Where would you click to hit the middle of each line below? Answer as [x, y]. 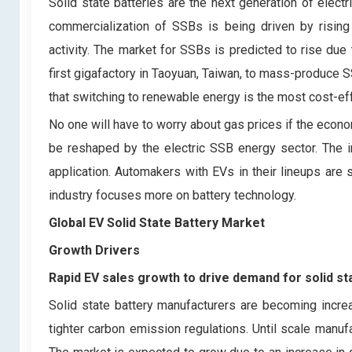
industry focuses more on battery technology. [172, 195]
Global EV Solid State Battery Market [157, 222]
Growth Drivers [94, 250]
